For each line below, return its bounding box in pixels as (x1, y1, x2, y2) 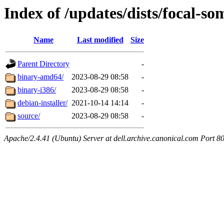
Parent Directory (17, 59, 69, 68)
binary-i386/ (17, 85, 56, 94)
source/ (17, 111, 40, 120)
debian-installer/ (17, 98, 67, 107)
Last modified (76, 35, 123, 44)
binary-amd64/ (17, 72, 63, 81)
